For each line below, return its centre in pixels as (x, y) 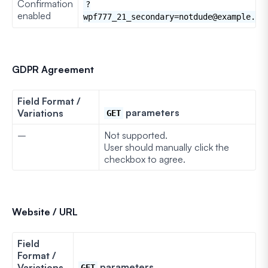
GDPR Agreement (53, 69)
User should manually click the (167, 147)
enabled (34, 15)
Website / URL (45, 211)
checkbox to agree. (145, 159)
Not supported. (136, 135)
